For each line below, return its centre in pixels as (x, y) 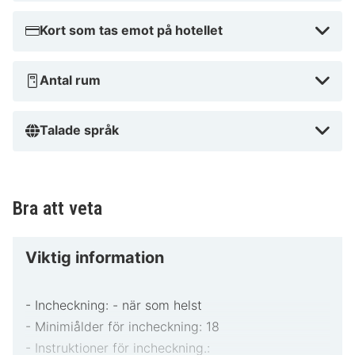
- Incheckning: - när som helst (114, 305)
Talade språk (79, 130)
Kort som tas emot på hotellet (131, 31)
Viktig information (95, 258)
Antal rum (70, 80)
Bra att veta (57, 209)
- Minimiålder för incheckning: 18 (122, 326)
